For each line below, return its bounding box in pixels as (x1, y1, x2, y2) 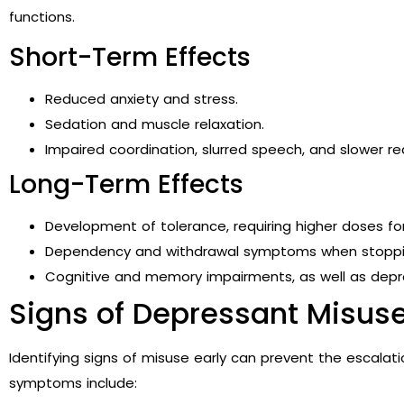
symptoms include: (9, 373, 137, 393)
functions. (9, 6, 75, 26)
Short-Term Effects (9, 40, 251, 76)
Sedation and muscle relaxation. (45, 115, 264, 134)
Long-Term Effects (9, 167, 243, 203)
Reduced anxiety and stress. (45, 89, 238, 109)
